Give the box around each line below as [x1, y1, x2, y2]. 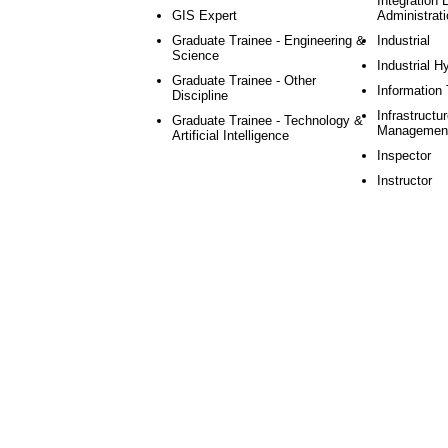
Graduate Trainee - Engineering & [172, 33, 365, 48]
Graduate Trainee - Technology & [172, 113, 363, 128]
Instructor [377, 173, 432, 188]
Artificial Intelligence [172, 128, 289, 143]
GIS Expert [172, 8, 237, 23]
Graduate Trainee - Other [172, 73, 316, 88]
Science [172, 48, 219, 63]
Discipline [172, 88, 228, 103]
